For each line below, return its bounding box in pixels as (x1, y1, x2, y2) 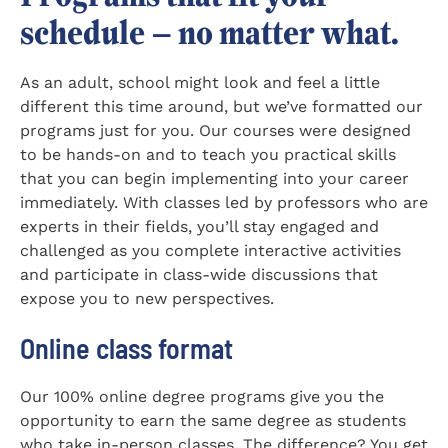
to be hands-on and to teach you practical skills (20, 144, 396, 164)
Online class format (20, 330, 233, 365)
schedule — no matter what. (20, 12, 399, 51)
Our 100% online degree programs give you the (20, 386, 384, 406)
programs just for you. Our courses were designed (20, 120, 411, 140)
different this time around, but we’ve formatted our (20, 96, 423, 116)
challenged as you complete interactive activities (20, 240, 401, 260)
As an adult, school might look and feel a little (20, 72, 380, 92)
